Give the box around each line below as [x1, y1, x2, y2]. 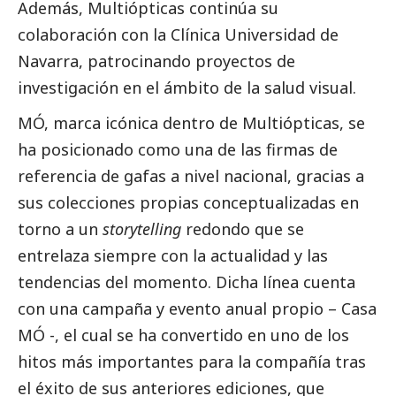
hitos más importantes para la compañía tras [18, 351, 366, 373]
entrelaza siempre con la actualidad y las [18, 245, 328, 267]
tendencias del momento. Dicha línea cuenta [18, 271, 355, 293]
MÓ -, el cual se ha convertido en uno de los [18, 324, 349, 346]
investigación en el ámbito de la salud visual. [18, 77, 356, 99]
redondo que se [186, 218, 304, 240]
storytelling [103, 218, 186, 240]
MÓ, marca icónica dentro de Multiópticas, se [18, 112, 365, 134]
